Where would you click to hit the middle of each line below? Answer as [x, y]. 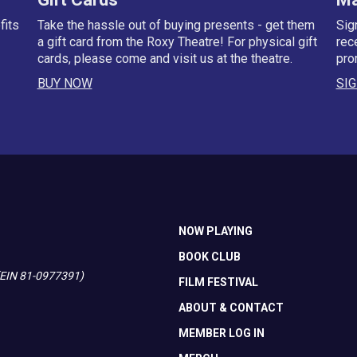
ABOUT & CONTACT [231, 307]
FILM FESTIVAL [218, 282]
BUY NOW [65, 83]
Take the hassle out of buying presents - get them [176, 25]
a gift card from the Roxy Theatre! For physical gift [177, 41]
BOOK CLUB [209, 256]
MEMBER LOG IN [221, 333]
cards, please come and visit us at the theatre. [165, 58]
